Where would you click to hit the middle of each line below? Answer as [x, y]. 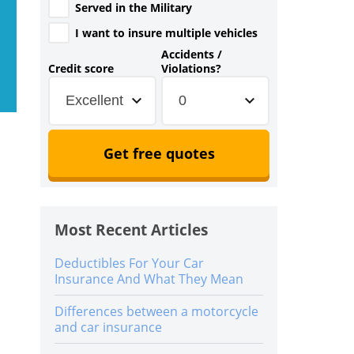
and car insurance [108, 327]
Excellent [94, 100]
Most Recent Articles [131, 230]
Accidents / [192, 54]
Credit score [81, 68]
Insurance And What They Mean [149, 279]
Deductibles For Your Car [129, 263]
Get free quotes [159, 153]
